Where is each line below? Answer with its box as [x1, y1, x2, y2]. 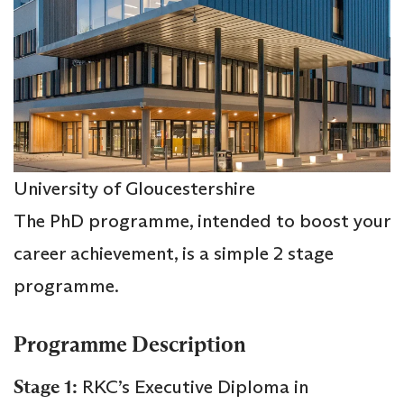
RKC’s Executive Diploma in [78, 374, 308, 399]
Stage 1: [14, 374, 78, 399]
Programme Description [14, 331, 246, 358]
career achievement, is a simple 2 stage [14, 241, 334, 265]
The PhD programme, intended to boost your [14, 208, 390, 233]
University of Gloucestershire [14, 176, 255, 200]
